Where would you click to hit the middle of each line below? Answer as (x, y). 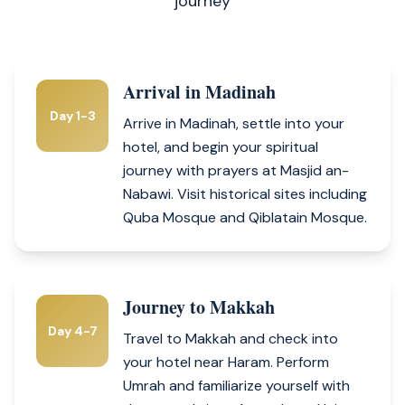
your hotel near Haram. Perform (226, 362)
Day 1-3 (72, 115)
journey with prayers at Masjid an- (236, 170)
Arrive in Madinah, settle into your (234, 123)
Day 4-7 (72, 330)
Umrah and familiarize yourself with (236, 386)
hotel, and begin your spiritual (221, 147)
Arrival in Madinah (199, 92)
